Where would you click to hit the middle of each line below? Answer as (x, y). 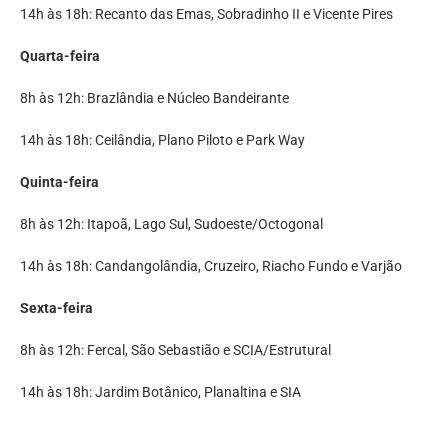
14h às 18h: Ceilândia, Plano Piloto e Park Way (162, 140)
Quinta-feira (59, 182)
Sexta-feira (56, 308)
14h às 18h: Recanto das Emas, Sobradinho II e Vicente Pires (206, 14)
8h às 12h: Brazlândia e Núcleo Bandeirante (154, 98)
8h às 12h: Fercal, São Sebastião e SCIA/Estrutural (175, 350)
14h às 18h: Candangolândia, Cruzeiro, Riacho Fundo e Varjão (211, 266)
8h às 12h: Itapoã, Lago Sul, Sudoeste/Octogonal (171, 224)
